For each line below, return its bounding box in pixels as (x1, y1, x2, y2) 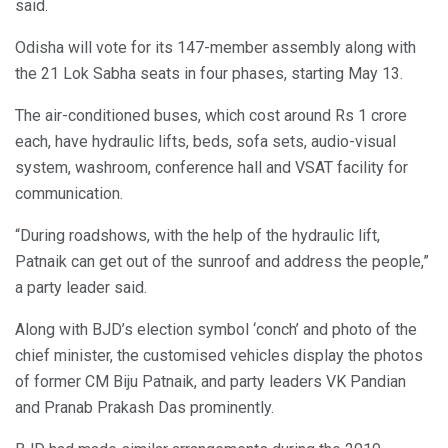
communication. (15, 184, 123, 204)
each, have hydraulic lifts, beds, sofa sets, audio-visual (15, 132, 396, 152)
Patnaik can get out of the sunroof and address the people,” (15, 252, 429, 272)
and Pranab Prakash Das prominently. (15, 398, 274, 418)
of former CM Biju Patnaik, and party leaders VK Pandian (15, 372, 406, 392)
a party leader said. (15, 278, 147, 298)
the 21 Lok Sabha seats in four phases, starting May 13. (15, 64, 403, 84)
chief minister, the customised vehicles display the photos (15, 346, 423, 366)
